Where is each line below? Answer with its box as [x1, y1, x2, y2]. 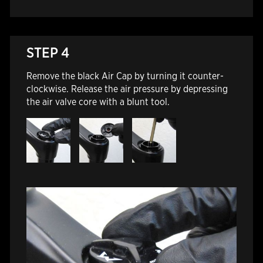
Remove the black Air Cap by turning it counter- [26, 70, 224, 82]
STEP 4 [26, 44, 69, 62]
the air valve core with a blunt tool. [26, 96, 170, 108]
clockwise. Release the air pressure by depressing [26, 83, 228, 95]
